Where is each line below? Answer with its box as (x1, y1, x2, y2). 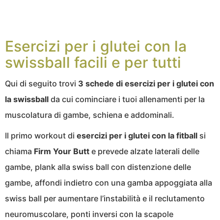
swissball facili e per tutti (5, 54, 181, 72)
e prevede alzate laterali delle (89, 146, 199, 157)
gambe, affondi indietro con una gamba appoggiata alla (5, 178, 212, 188)
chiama (5, 146, 34, 157)
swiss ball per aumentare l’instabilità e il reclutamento (5, 193, 205, 204)
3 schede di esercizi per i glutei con (78, 79, 214, 89)
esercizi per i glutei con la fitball (77, 131, 197, 141)
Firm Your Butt (34, 146, 89, 157)
